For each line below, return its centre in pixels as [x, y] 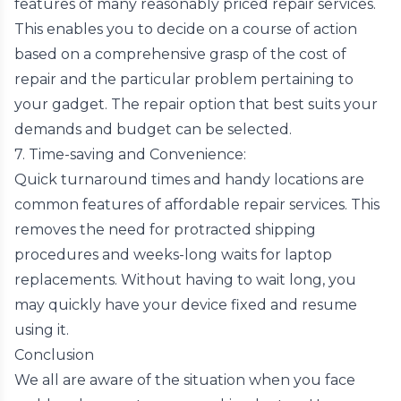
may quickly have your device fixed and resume [186, 305]
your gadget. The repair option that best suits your [196, 104]
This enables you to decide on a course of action [186, 29]
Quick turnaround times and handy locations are [189, 179]
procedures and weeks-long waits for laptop [173, 255]
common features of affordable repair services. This [197, 205]
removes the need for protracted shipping [165, 230]
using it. [42, 330]
